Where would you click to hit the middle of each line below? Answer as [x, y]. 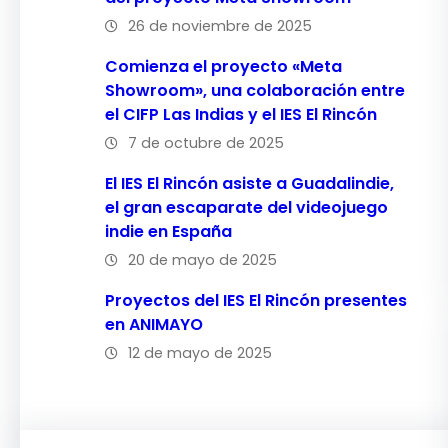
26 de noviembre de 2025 [220, 26]
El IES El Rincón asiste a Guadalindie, [249, 184]
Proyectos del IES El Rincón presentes [256, 301]
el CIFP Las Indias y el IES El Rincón [241, 115]
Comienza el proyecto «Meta [223, 67]
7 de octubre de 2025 [206, 143]
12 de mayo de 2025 [200, 353]
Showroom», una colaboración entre [255, 91]
